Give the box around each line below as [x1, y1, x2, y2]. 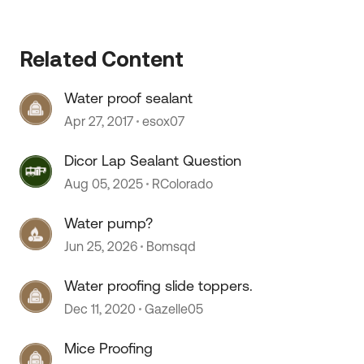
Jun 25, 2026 [64, 239, 138, 253]
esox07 [142, 114, 185, 128]
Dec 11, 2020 [64, 301, 136, 316]
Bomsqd [146, 239, 197, 253]
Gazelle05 [145, 301, 204, 316]
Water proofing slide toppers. [64, 277, 253, 294]
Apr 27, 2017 [64, 114, 134, 128]
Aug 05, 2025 [64, 176, 144, 191]
